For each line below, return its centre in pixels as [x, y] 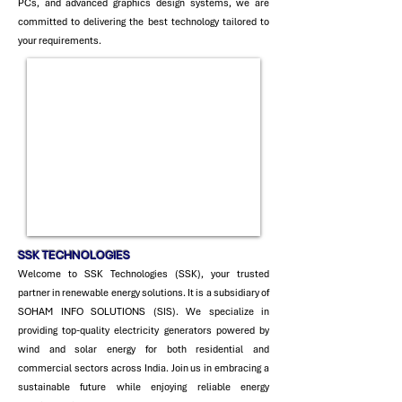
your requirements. [60, 40]
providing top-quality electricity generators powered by [144, 330]
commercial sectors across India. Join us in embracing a [144, 367]
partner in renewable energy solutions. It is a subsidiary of [144, 292]
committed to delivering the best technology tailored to [144, 21]
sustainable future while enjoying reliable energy [144, 386]
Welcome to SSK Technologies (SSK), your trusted [144, 273]
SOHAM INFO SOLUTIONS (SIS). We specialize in [144, 311]
